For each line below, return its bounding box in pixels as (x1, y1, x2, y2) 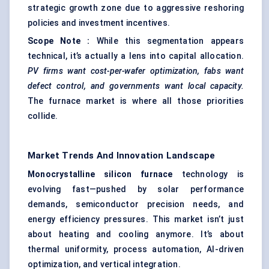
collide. (28, 111, 58, 121)
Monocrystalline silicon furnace (28, 169, 182, 180)
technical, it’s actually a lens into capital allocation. (28, 51, 244, 61)
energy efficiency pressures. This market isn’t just (28, 214, 244, 225)
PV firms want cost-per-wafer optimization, (28, 66, 200, 76)
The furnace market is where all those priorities (28, 96, 244, 106)
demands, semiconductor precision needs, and (28, 199, 244, 210)
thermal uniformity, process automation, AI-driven (28, 244, 244, 255)
